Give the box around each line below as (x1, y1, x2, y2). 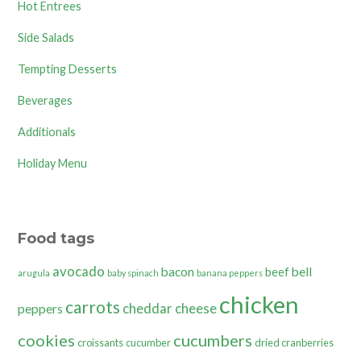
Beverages (18, 93, 73, 107)
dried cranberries (255, 336, 334, 349)
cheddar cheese (122, 299, 218, 317)
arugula (18, 267, 51, 278)
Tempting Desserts (18, 61, 118, 76)
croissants (77, 336, 124, 349)
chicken (219, 289, 300, 318)
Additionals (18, 124, 77, 139)
